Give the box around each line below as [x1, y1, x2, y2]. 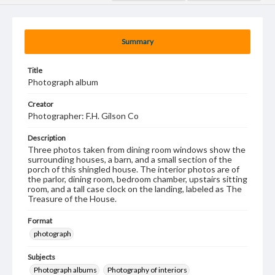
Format [28, 216, 52, 225]
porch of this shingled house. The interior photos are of [28, 164, 239, 174]
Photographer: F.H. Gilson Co [28, 110, 139, 121]
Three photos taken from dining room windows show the [28, 144, 246, 155]
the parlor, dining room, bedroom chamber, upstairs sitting [28, 174, 247, 184]
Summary [122, 37, 153, 46]
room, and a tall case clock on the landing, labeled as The [28, 184, 242, 194]
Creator [28, 99, 53, 109]
